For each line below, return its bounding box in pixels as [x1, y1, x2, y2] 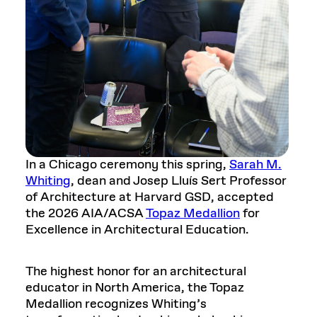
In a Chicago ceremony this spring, [25, 156, 229, 173]
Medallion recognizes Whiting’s [25, 295, 207, 313]
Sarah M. [229, 156, 282, 173]
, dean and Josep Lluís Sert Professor [71, 172, 287, 190]
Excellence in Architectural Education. [25, 221, 249, 238]
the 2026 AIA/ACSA [25, 204, 146, 222]
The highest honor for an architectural [25, 263, 246, 280]
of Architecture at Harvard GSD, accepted [25, 188, 274, 206]
